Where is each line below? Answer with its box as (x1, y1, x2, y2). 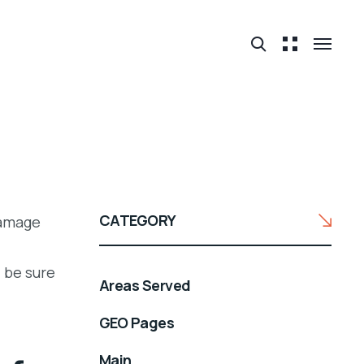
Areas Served (99, 275, 191, 295)
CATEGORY (99, 210, 176, 230)
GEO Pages (99, 312, 175, 332)
